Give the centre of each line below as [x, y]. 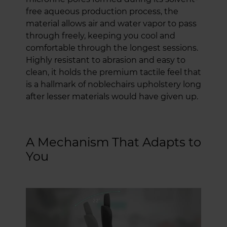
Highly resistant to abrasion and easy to [106, 60]
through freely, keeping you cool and [101, 35]
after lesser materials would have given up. [112, 96]
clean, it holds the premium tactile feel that [113, 72]
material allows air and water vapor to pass [111, 23]
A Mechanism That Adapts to [113, 142]
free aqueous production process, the [102, 11]
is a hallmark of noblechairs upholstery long [113, 84]
